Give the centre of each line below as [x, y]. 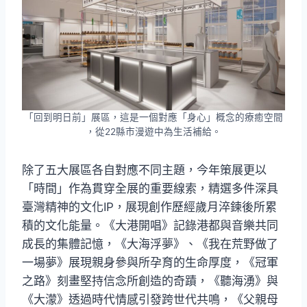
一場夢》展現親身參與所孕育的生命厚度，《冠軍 [150, 262]
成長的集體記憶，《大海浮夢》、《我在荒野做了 [150, 244]
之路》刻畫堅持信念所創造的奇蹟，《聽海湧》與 [150, 281]
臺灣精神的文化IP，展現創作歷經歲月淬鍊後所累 [149, 207]
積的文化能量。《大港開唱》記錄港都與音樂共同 [150, 225]
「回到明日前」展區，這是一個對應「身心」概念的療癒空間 [153, 117]
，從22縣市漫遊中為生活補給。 [153, 131]
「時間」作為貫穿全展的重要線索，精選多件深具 [150, 188]
